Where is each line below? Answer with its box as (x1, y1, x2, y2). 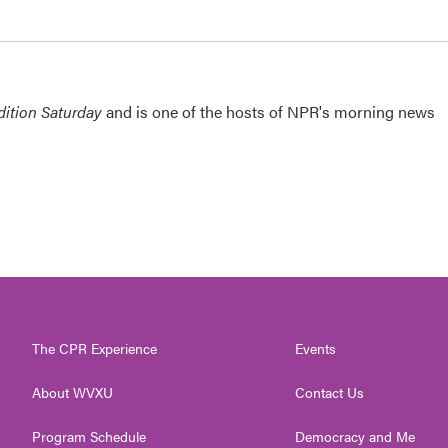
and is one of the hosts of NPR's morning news (102, 100, 435, 123)
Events (295, 338, 337, 358)
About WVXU (32, 382, 113, 402)
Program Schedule (32, 426, 146, 446)
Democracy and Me (295, 426, 416, 446)
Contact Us (295, 382, 365, 402)
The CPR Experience (32, 338, 157, 358)
